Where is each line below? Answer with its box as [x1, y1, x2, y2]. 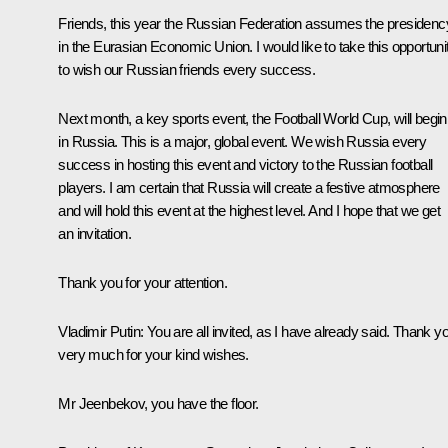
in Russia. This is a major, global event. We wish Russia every [58, 133, 427, 151]
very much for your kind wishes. [58, 346, 249, 364]
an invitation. [58, 225, 131, 243]
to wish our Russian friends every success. [58, 61, 316, 79]
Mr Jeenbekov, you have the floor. [58, 395, 259, 413]
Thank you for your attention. [58, 274, 227, 292]
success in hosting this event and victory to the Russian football [58, 156, 433, 174]
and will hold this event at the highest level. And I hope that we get [58, 202, 440, 220]
